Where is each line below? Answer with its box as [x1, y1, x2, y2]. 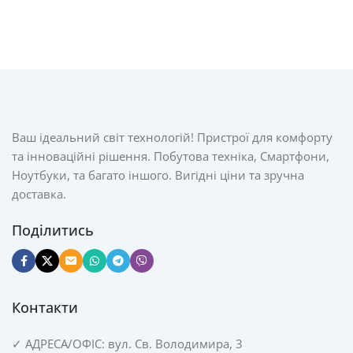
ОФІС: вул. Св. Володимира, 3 [72, 336, 243, 351]
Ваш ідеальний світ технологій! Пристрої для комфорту [12, 129, 333, 145]
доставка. [12, 186, 66, 202]
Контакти [12, 298, 78, 317]
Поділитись [12, 221, 94, 240]
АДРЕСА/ [25, 336, 72, 351]
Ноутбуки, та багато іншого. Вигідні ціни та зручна [12, 167, 304, 183]
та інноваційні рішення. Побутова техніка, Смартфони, [12, 148, 329, 164]
